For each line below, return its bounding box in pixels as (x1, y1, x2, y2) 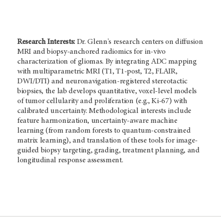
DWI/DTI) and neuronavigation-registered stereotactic (17, 77, 187, 86)
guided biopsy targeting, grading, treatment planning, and (17, 147, 200, 155)
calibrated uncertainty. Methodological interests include (17, 107, 192, 115)
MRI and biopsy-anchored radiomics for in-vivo (17, 48, 166, 56)
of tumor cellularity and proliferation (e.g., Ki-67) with (17, 97, 187, 106)
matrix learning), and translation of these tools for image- (17, 137, 198, 145)
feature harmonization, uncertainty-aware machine (17, 117, 178, 125)
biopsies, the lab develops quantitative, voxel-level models (17, 87, 197, 96)
